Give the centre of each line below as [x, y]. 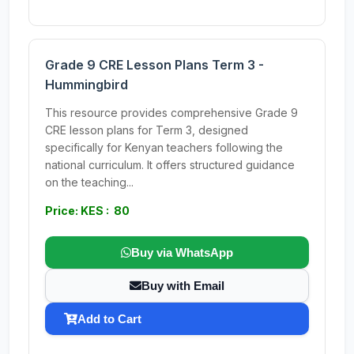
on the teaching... [89, 182]
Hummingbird [87, 85]
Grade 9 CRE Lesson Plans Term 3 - [154, 65]
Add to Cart [109, 319]
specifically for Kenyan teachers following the [164, 147]
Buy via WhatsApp [182, 252]
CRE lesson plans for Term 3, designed [147, 130]
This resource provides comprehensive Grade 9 [171, 113]
